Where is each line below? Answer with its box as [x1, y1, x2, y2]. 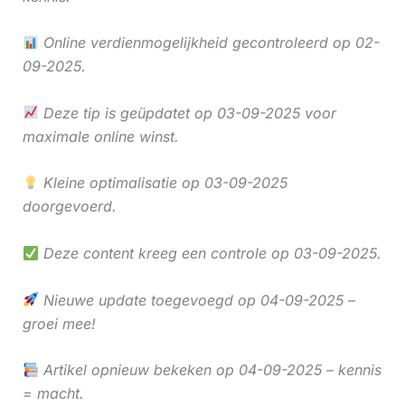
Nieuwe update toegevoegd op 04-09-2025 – [38, 290, 355, 309]
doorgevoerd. [22, 197, 117, 216]
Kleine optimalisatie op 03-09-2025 [38, 174, 287, 193]
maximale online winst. [22, 127, 179, 146]
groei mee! [22, 314, 96, 333]
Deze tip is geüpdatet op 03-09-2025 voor [38, 103, 336, 122]
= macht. [22, 384, 84, 403]
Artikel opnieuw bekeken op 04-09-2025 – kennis [38, 361, 381, 380]
